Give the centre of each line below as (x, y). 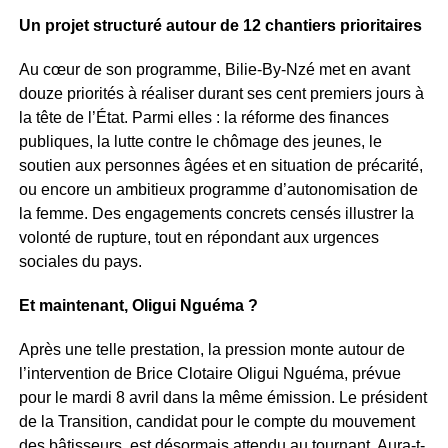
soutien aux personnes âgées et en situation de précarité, (220, 165)
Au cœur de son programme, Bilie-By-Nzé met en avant (214, 69)
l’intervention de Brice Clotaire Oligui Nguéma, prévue (209, 373)
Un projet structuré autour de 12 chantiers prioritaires (220, 25)
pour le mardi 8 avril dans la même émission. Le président (222, 397)
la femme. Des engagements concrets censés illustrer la (216, 213)
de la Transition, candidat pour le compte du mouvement (216, 421)
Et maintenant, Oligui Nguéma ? (138, 305)
